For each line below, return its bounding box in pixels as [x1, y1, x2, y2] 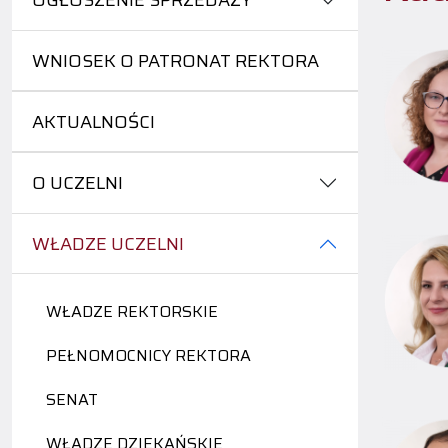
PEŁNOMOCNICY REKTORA [46, 343, 251, 369]
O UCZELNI [32, 169, 123, 198]
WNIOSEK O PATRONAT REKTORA [32, 47, 319, 76]
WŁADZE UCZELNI [32, 230, 184, 259]
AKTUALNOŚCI [32, 108, 155, 137]
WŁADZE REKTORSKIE [46, 299, 218, 325]
